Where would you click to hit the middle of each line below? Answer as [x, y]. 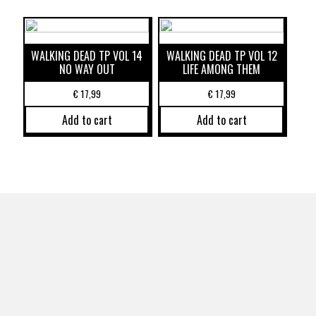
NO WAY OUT [87, 69]
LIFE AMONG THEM [222, 69]
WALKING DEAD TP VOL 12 [221, 56]
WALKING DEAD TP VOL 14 [87, 56]
